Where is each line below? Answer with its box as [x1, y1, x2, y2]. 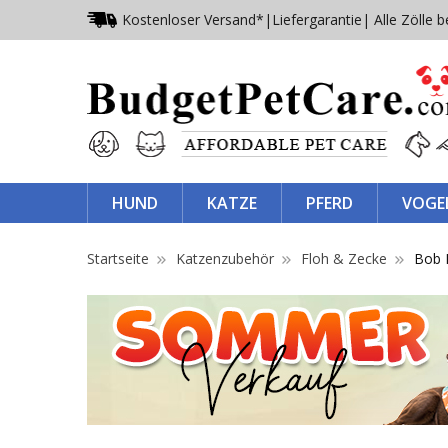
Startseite [87, 248, 149, 268]
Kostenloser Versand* [122, 10, 264, 29]
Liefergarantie [272, 10, 362, 29]
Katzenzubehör [176, 248, 274, 268]
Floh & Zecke [301, 248, 387, 268]
